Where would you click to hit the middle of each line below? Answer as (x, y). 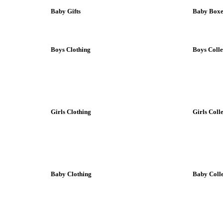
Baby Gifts (66, 11)
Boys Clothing (71, 49)
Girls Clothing (71, 111)
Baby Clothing (71, 174)
